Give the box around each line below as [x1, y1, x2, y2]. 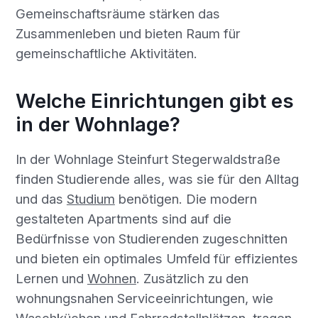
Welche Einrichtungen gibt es [15, 89, 294, 114]
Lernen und [15, 270, 87, 287]
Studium [66, 191, 115, 207]
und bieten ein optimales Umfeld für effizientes [15, 251, 298, 267]
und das [15, 191, 67, 207]
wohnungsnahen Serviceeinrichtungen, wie [15, 290, 273, 307]
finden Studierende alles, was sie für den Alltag [15, 171, 299, 187]
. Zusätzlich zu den [136, 270, 248, 287]
